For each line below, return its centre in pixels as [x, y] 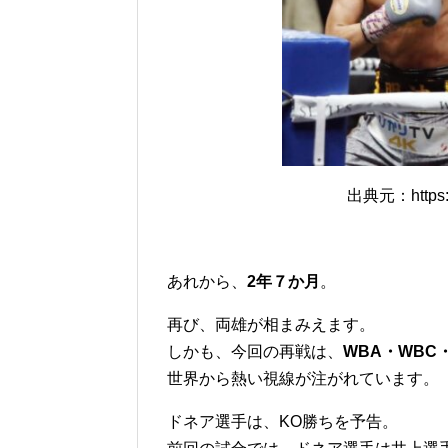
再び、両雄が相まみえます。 [271, 324]
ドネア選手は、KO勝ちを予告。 [282, 421]
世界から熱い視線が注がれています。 [303, 378]
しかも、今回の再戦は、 [255, 351]
